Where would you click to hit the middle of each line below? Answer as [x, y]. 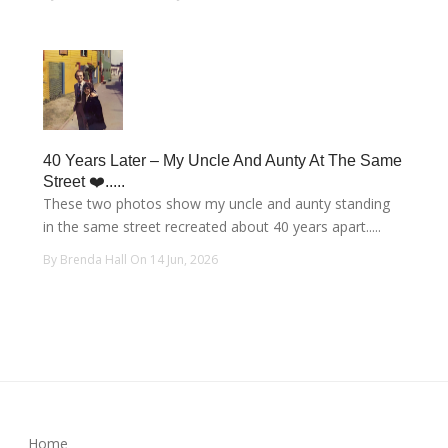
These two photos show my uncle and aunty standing [217, 203]
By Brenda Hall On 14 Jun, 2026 [131, 259]
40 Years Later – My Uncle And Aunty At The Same [223, 160]
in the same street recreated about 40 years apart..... [212, 226]
